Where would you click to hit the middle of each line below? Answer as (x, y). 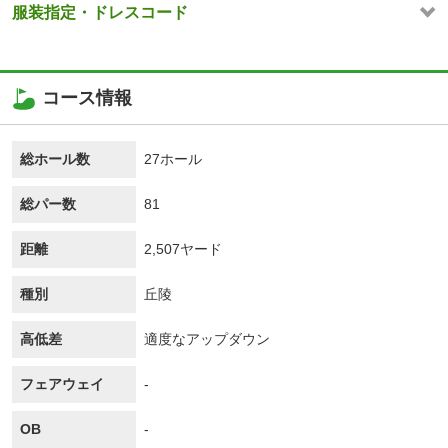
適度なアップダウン (207, 339)
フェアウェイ (62, 384)
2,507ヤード (183, 249)
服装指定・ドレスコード (100, 13)
